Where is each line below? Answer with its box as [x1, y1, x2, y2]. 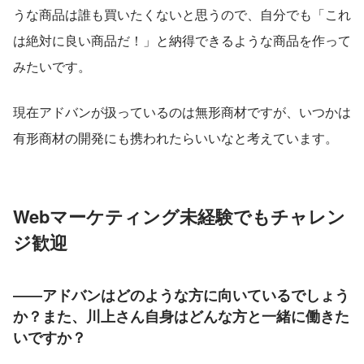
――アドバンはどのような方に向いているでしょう [13, 284, 349, 306]
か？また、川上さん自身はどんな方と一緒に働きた [13, 305, 349, 327]
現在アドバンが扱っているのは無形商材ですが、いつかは [13, 102, 351, 122]
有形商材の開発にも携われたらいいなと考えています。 [13, 128, 338, 148]
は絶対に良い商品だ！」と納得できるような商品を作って [13, 31, 351, 50]
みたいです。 [13, 57, 91, 76]
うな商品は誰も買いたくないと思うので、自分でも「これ [13, 5, 351, 24]
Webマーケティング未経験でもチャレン [13, 203, 345, 230]
